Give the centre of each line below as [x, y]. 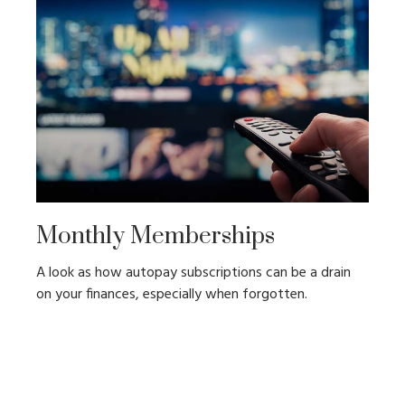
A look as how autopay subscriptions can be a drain [193, 273]
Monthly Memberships [155, 237]
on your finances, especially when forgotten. [172, 295]
